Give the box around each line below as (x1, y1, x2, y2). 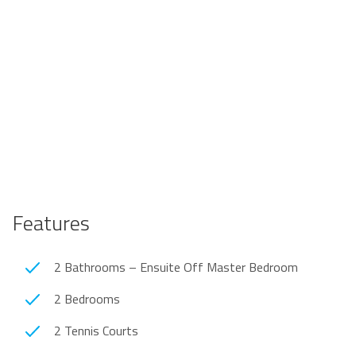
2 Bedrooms (54, 289, 120, 308)
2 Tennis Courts (54, 321, 138, 340)
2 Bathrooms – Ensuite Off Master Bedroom (54, 257, 298, 277)
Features (13, 207, 90, 238)
